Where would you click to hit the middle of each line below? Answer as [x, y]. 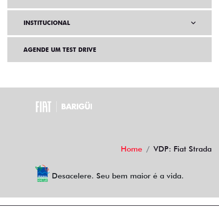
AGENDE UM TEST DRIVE [60, 50]
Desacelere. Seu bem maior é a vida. [118, 176]
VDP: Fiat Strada [183, 149]
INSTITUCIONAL [47, 23]
